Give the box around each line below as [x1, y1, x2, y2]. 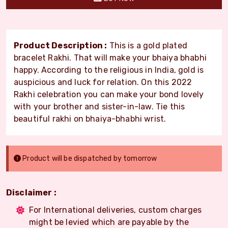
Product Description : [14, 40, 107, 50]
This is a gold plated [107, 40, 187, 50]
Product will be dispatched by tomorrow [21, 154, 157, 163]
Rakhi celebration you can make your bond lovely [14, 89, 204, 99]
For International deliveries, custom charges [29, 205, 202, 215]
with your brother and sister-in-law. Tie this [14, 101, 185, 111]
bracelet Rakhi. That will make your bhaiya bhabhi [14, 52, 207, 63]
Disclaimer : [6, 187, 56, 197]
